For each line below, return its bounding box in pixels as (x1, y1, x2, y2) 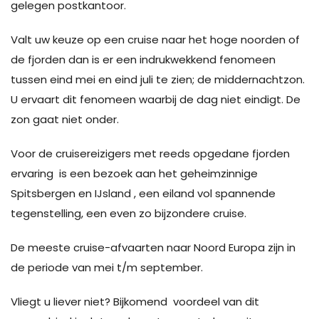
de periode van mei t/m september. (11, 259, 203, 275)
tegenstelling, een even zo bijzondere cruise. (11, 205, 246, 221)
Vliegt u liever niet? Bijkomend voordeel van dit (11, 293, 259, 309)
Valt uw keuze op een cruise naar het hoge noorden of (11, 31, 300, 47)
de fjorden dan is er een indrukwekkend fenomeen (11, 51, 276, 67)
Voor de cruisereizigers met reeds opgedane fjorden (11, 145, 290, 161)
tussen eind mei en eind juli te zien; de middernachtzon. (11, 71, 305, 87)
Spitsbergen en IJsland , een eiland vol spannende (11, 185, 276, 201)
